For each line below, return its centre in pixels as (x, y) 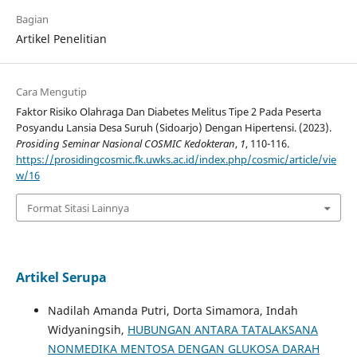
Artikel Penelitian (61, 39)
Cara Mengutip (51, 92)
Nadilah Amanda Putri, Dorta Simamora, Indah (173, 310)
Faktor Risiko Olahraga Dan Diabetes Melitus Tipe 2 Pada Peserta (168, 112)
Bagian (32, 20)
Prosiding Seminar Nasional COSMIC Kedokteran (125, 144)
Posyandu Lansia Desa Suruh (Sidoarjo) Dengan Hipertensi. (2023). (173, 128)
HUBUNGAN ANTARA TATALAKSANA (222, 329)
